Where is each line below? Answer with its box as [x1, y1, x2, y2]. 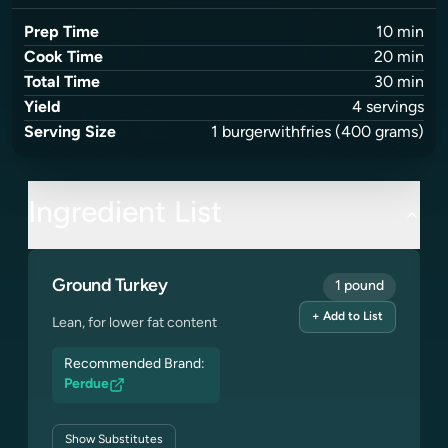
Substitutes [95, 434, 163, 446]
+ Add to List [312, 311, 383, 323]
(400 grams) [331, 125, 424, 141]
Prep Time [24, 25, 99, 41]
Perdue [64, 377, 109, 392]
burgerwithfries [222, 125, 331, 141]
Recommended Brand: [64, 357, 208, 372]
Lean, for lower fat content [52, 316, 217, 331]
